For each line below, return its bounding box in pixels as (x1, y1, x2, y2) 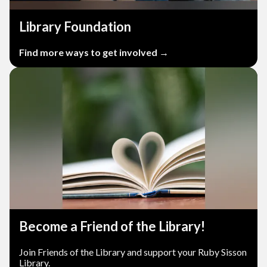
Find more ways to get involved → (19, 46, 169, 58)
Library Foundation (19, 18, 131, 35)
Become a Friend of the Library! (19, 218, 205, 235)
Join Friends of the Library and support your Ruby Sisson (19, 246, 247, 258)
